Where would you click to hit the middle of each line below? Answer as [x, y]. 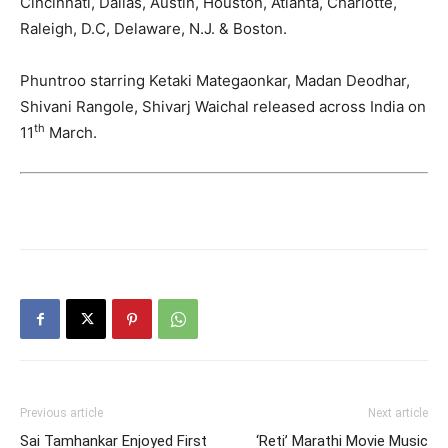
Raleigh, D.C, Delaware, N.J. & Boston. [153, 28]
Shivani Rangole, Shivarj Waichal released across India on [223, 106]
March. [71, 132]
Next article [398, 413]
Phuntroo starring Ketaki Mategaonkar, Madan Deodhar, [215, 80]
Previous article [61, 413]
